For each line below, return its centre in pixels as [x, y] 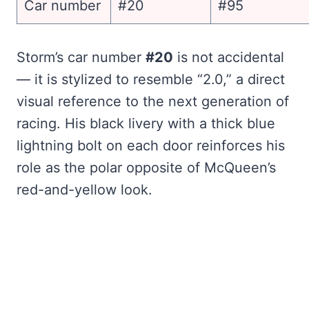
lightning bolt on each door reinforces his [151, 145]
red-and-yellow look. [84, 189]
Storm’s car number [81, 57]
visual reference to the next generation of [153, 101]
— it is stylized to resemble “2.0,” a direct [151, 79]
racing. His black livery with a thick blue [146, 123]
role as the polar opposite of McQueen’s [146, 167]
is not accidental [229, 57]
